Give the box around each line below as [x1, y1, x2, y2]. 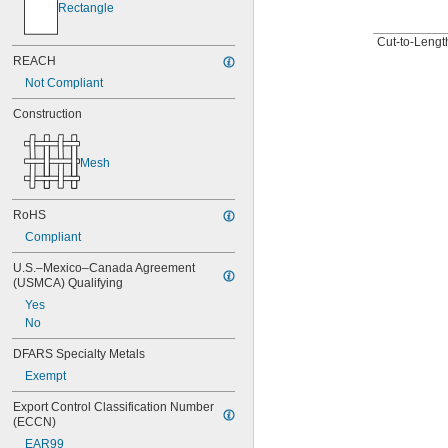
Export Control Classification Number [13, 400, 214, 414]
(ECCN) [13, 415, 56, 429]
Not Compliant [25, 76, 103, 90]
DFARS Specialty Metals [13, 347, 145, 361]
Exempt [25, 369, 66, 383]
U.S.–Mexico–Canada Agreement [13, 261, 195, 275]
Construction [13, 107, 82, 121]
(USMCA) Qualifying [13, 276, 123, 290]
